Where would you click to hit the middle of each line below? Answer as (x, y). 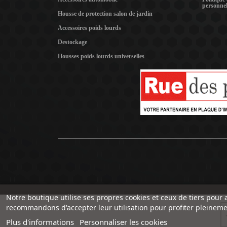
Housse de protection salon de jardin (105, 14)
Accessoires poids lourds (89, 28)
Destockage (72, 42)
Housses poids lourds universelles (101, 56)
